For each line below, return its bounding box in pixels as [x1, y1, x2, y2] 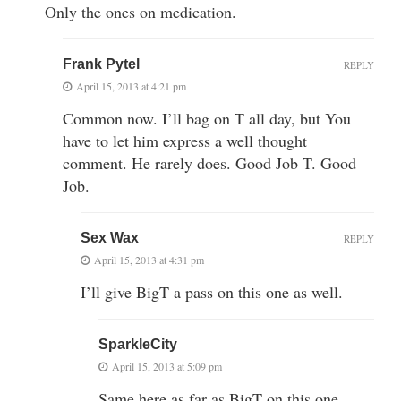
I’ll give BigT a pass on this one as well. [81, 280, 343, 303]
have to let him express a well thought [63, 129, 307, 151]
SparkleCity [98, 336, 177, 352]
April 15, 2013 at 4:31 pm [94, 252, 204, 267]
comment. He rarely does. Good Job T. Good [63, 151, 356, 174]
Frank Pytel [63, 55, 140, 72]
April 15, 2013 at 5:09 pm [112, 358, 222, 373]
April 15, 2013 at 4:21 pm [76, 78, 186, 93]
